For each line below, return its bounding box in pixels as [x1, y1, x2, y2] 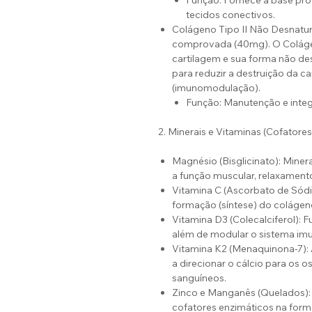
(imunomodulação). [172, 81, 260, 95]
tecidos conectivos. [186, 8, 275, 22]
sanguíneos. [172, 272, 226, 285]
